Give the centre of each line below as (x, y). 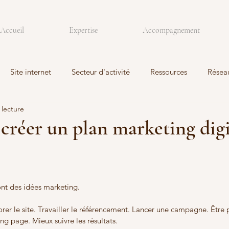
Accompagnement (171, 30)
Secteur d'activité (101, 72)
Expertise (83, 30)
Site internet (31, 72)
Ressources (169, 72)
